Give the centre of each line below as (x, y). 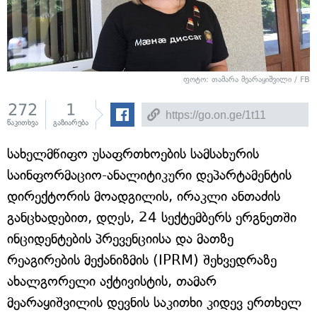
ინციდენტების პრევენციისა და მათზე (120, 239)
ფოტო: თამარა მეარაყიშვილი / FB (247, 80)
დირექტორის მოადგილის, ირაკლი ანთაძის (144, 196)
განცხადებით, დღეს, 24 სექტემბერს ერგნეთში (152, 218)
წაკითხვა (23, 123)
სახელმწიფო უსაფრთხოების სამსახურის (133, 154)
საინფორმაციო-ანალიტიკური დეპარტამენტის (149, 175)
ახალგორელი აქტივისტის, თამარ (112, 281)
